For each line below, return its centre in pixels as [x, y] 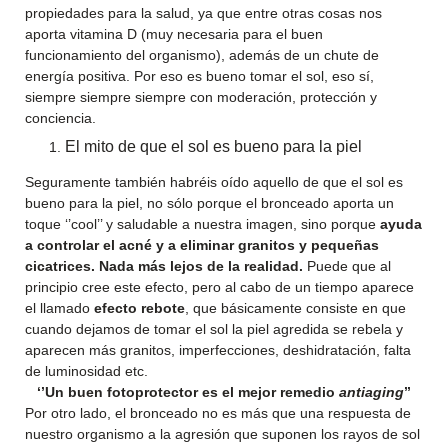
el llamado [59, 308]
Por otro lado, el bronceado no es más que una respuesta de [218, 413]
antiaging [371, 392]
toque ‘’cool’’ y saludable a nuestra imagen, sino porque [202, 224]
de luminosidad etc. [86, 371]
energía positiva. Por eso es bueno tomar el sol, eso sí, [199, 76]
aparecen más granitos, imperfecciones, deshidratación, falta [218, 350]
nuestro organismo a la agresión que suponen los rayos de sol [222, 434]
